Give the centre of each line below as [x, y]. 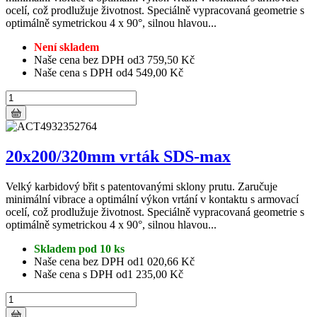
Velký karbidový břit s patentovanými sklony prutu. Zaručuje [142, 186]
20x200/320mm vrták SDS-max [118, 157]
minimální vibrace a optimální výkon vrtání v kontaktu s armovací [152, 199]
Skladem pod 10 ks [79, 248]
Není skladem [67, 47]
